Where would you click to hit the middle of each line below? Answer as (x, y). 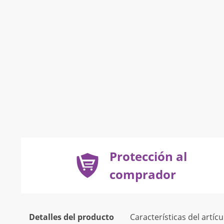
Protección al (148, 156)
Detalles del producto (71, 217)
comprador (142, 174)
